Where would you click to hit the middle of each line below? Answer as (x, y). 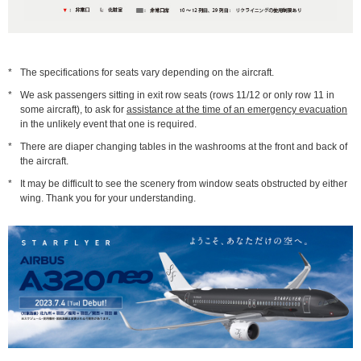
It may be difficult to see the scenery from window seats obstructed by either (184, 184)
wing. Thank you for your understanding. (108, 199)
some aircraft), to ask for (73, 110)
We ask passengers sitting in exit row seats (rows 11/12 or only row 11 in (177, 95)
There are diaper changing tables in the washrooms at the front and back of (184, 147)
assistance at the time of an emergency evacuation (237, 110)
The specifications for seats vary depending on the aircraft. (147, 73)
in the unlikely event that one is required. (108, 124)
